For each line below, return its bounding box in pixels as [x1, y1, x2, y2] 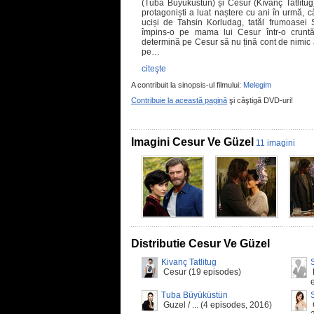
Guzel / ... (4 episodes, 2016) [161, 300, 272, 310]
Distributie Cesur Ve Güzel [131, 238, 270, 250]
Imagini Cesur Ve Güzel [131, 136, 254, 148]
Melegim [243, 81, 271, 89]
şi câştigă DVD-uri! [227, 96, 293, 104]
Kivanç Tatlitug [161, 257, 217, 267]
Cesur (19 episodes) [161, 267, 241, 277]
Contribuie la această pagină [131, 96, 227, 104]
